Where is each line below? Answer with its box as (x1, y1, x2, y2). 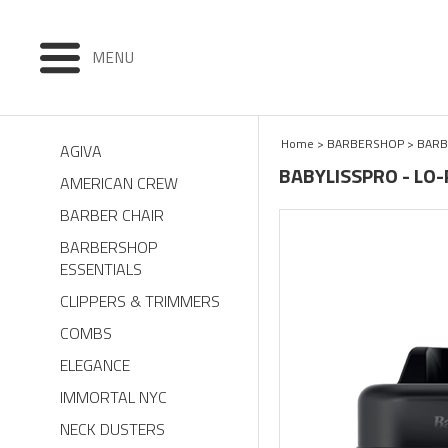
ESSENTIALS (60, 257, 142, 281)
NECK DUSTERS (60, 417, 165, 441)
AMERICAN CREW (60, 171, 178, 195)
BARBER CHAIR (60, 203, 164, 227)
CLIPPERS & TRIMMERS (60, 289, 220, 313)
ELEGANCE (60, 353, 130, 377)
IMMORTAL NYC (60, 385, 167, 409)
